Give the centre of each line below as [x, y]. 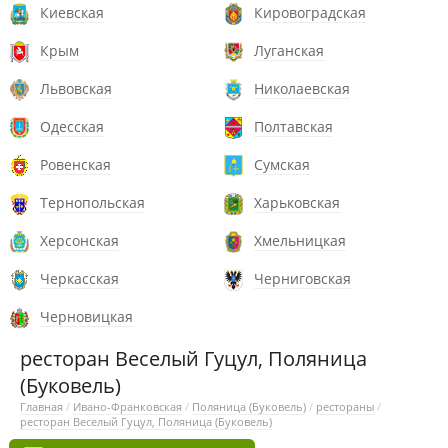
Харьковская [297, 202]
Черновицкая [86, 316]
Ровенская [75, 164]
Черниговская [302, 278]
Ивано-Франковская [127, 406]
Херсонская [79, 240]
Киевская [72, 12]
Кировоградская [310, 12]
